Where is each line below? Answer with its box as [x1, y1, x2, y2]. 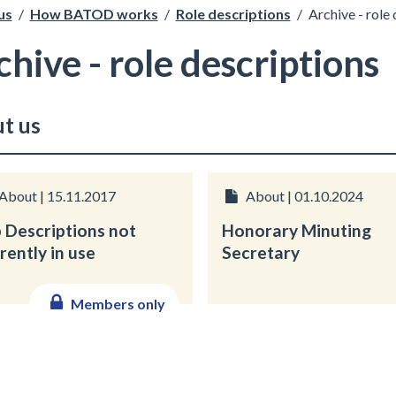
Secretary [221, 242, 300, 263]
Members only [70, 294, 165, 312]
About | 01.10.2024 [246, 187, 363, 204]
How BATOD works [29, 5, 158, 22]
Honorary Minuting [221, 220, 371, 240]
